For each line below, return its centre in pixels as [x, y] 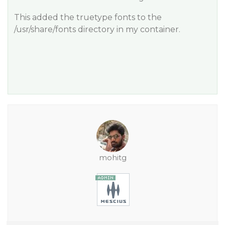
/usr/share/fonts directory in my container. [97, 29]
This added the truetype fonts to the [88, 17]
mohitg [113, 157]
